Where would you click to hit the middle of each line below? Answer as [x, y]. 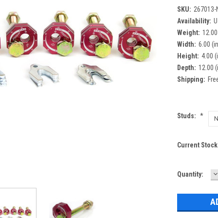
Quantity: [190, 174]
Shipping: [191, 79]
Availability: [194, 21]
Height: [188, 56]
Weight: [188, 32]
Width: [186, 44]
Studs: [187, 116]
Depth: [186, 67]
